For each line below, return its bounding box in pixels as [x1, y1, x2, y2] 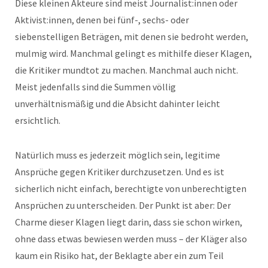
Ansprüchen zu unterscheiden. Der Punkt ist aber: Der [15, 199, 231, 211]
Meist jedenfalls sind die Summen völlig [15, 80, 176, 93]
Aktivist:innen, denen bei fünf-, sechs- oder [15, 13, 189, 26]
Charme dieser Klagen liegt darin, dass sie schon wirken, [15, 215, 242, 228]
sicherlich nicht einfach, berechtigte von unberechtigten [15, 182, 246, 194]
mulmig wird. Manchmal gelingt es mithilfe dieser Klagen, [15, 47, 252, 59]
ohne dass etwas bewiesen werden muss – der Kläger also [15, 232, 247, 245]
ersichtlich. [15, 114, 60, 126]
